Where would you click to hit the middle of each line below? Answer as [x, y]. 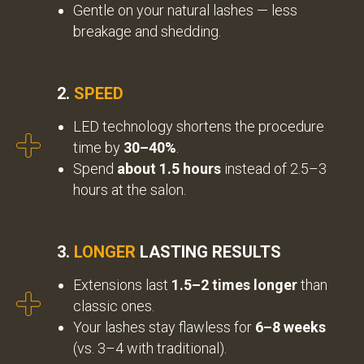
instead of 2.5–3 [274, 169]
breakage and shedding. [147, 31]
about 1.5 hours [169, 169]
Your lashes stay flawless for [164, 327]
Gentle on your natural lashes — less [185, 10]
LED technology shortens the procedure [199, 126]
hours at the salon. [130, 190]
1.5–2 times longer [234, 285]
